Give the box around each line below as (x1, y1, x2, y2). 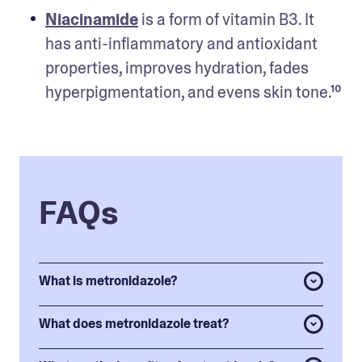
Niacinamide (45, 8, 138, 30)
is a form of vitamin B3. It (138, 8, 314, 30)
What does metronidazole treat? (39, 314, 229, 332)
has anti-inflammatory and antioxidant (45, 32, 318, 54)
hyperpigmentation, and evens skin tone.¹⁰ (45, 81, 341, 103)
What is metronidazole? (39, 271, 177, 289)
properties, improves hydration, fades (45, 57, 309, 78)
